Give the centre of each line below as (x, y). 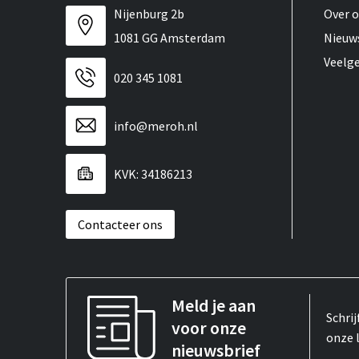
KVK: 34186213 (153, 173)
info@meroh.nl (155, 125)
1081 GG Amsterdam (169, 37)
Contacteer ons (120, 224)
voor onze (208, 327)
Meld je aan (213, 305)
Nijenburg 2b (149, 13)
